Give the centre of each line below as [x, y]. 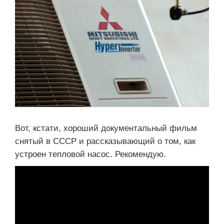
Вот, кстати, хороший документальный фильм [106, 128]
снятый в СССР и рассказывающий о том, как [105, 141]
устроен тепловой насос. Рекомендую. [90, 154]
